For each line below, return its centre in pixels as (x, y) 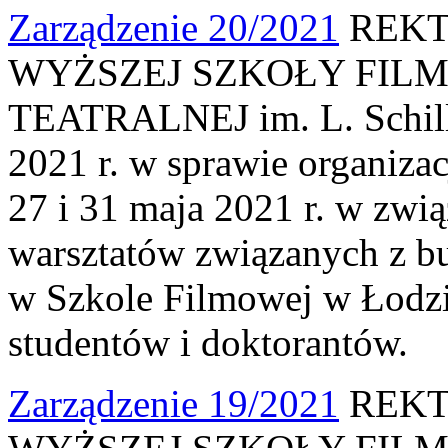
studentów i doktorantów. (208, 342)
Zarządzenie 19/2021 (173, 403)
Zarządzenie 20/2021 (173, 27)
